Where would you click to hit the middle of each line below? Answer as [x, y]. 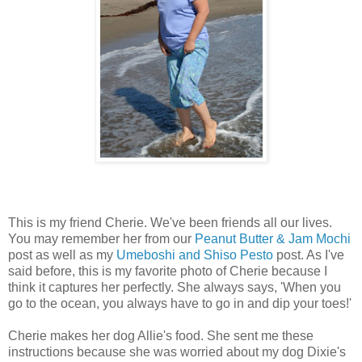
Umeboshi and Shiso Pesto [195, 255]
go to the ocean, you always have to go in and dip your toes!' [180, 303]
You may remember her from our [101, 238]
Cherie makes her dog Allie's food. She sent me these [161, 335]
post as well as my [62, 255]
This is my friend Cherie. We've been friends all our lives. [170, 222]
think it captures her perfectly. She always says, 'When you [175, 287]
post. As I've [309, 255]
